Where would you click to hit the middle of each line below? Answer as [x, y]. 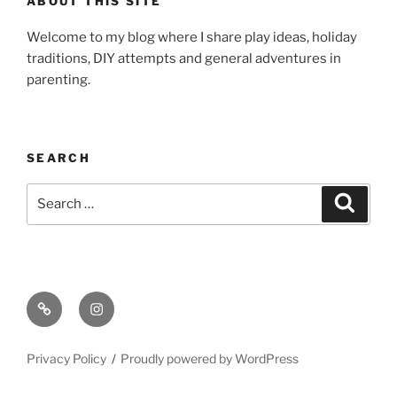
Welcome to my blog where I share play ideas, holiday [192, 37]
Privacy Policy [66, 358]
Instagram [123, 301]
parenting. [58, 79]
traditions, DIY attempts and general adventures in [184, 58]
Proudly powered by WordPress [210, 358]
